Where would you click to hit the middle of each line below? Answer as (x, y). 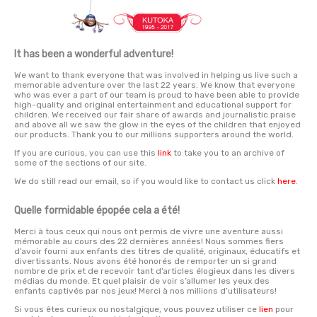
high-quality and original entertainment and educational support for (153, 105)
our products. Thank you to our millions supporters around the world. (154, 135)
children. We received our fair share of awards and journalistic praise (155, 115)
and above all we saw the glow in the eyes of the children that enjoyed (157, 125)
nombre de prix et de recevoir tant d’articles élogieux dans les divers (155, 271)
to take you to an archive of (228, 153)
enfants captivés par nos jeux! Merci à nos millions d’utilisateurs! (145, 291)
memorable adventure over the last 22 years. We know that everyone (155, 85)
